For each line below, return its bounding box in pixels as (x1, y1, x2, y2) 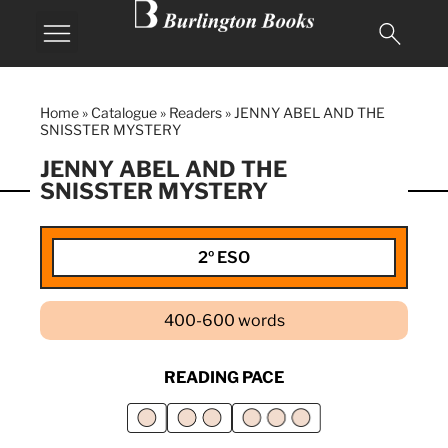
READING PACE (164, 368, 284, 387)
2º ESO (198, 248, 250, 267)
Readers (169, 104, 222, 121)
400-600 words (163, 311, 285, 330)
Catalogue (91, 104, 157, 121)
